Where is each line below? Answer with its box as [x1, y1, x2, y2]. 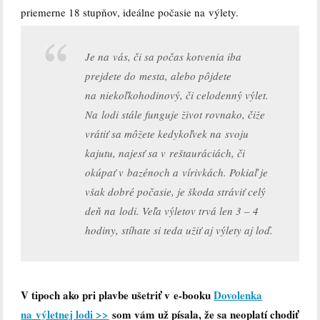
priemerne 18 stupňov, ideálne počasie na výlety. [21, 5, 239, 20]
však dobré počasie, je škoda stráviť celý [85, 184, 266, 199]
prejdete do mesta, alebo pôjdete [85, 68, 232, 83]
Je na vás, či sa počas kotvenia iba [85, 49, 242, 64]
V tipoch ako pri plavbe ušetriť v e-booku [21, 287, 214, 304]
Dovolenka [214, 287, 263, 304]
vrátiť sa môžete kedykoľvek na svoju [85, 126, 249, 141]
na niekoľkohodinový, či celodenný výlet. [85, 87, 269, 102]
